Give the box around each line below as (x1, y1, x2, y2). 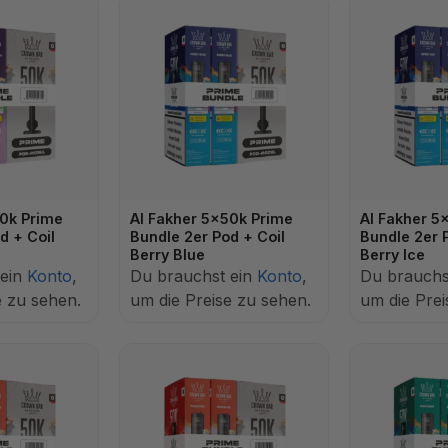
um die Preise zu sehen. (130, 290, 311, 310)
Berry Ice (360, 246, 425, 263)
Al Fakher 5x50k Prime (130, 210, 293, 227)
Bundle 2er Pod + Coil (130, 228, 285, 245)
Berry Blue (130, 246, 205, 263)
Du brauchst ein (130, 266, 257, 286)
